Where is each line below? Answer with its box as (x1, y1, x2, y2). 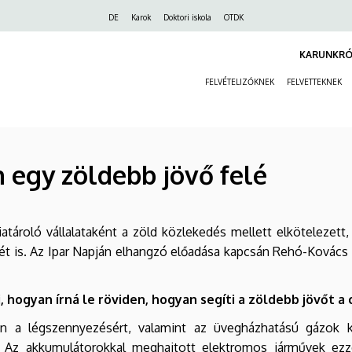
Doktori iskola (163, 13, 211, 22)
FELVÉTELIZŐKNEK (205, 77, 274, 87)
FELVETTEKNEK (287, 77, 342, 87)
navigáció (38, 29, 109, 49)
